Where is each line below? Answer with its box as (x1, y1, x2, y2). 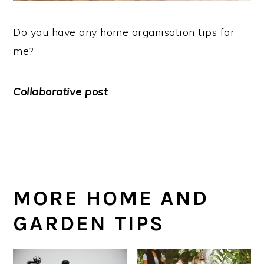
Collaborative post (13, 85, 108, 99)
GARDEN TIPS (13, 211, 165, 236)
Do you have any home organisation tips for (13, 25, 235, 39)
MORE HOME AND (13, 186, 209, 211)
